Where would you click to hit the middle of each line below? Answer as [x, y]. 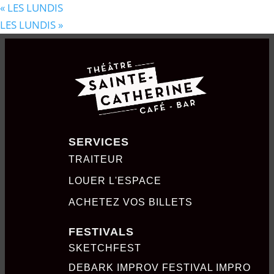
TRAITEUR [96, 159]
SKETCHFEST [105, 248]
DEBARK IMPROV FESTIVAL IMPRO [159, 267]
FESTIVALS [101, 231]
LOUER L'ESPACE [115, 180]
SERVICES [98, 142]
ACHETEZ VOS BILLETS [130, 202]
